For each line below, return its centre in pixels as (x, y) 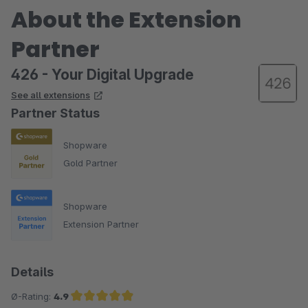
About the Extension (126, 20)
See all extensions (51, 95)
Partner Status (55, 113)
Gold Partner (90, 163)
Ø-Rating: (32, 296)
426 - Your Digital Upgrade (102, 75)
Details (32, 272)
